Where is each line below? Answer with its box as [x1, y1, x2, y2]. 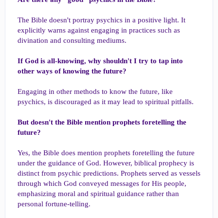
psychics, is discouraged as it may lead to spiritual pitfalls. [18, 98, 194, 106]
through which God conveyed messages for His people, [18, 180, 186, 187]
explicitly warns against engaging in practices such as [18, 26, 180, 34]
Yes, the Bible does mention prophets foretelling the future [18, 149, 195, 157]
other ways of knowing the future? [18, 67, 127, 75]
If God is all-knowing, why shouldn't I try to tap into [18, 57, 183, 65]
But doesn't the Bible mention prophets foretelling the [18, 118, 186, 126]
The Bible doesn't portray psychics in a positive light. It [18, 16, 185, 24]
